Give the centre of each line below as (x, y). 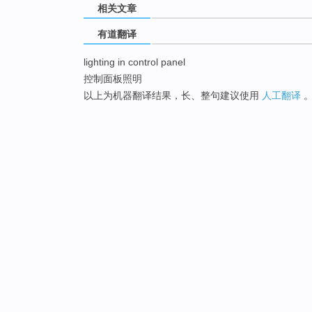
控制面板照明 (113, 79)
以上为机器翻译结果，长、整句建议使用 (173, 96)
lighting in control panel (134, 62)
